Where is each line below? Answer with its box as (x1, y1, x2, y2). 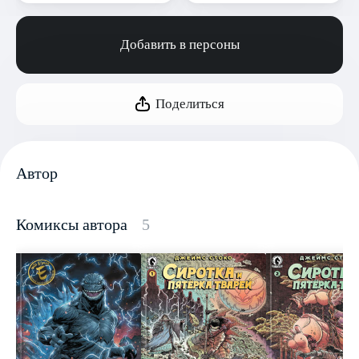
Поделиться (155, 96, 224, 111)
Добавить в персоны (119, 37, 240, 52)
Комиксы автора (16, 216, 135, 233)
